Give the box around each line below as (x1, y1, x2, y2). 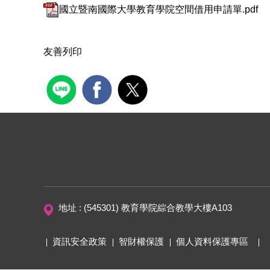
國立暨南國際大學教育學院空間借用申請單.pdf (59, 4, 258, 14)
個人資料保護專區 (176, 236, 248, 246)
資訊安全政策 (52, 236, 107, 246)
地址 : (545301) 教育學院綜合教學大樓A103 (58, 202, 234, 213)
